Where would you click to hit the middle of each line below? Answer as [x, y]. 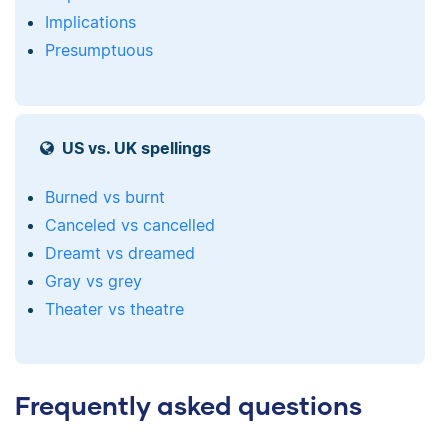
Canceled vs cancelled [129, 224]
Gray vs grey [93, 280]
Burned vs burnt [104, 196]
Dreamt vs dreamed [119, 252]
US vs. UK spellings [136, 147]
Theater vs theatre [114, 308]
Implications [90, 22]
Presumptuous [98, 50]
